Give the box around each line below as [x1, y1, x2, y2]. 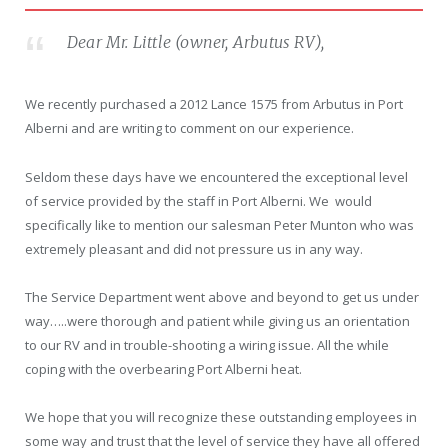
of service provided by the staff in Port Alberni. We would [25, 191, 372, 210]
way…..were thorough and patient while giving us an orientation [25, 311, 410, 330]
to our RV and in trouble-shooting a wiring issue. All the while [25, 335, 389, 354]
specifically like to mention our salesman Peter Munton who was [25, 215, 414, 234]
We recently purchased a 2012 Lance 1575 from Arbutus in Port [25, 95, 403, 114]
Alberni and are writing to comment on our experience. [25, 119, 354, 138]
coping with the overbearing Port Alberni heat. [25, 359, 302, 378]
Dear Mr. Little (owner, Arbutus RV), [67, 32, 325, 53]
